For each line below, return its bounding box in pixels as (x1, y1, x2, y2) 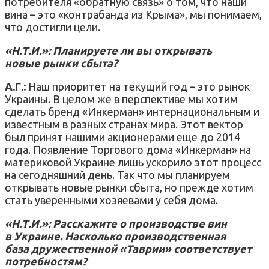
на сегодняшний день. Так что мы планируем (5, 168, 230, 181)
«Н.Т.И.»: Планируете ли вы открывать (5, 44, 212, 56)
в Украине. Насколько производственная (5, 229, 226, 242)
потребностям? (5, 255, 87, 267)
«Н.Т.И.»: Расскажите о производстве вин (5, 217, 227, 229)
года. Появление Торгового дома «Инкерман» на (5, 143, 251, 156)
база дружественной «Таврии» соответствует (5, 242, 252, 255)
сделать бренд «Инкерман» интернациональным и (5, 105, 259, 118)
